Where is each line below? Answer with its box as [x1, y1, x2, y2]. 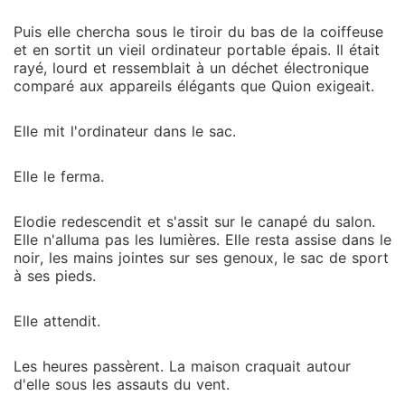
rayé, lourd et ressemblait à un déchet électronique [14, 59, 369, 77]
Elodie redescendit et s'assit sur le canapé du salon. [14, 212, 375, 231]
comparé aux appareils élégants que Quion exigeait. [14, 77, 374, 95]
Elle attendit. [14, 312, 100, 330]
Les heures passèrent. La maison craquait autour [14, 357, 351, 375]
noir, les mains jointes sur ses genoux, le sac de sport [14, 249, 389, 267]
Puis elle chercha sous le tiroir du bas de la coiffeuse [14, 23, 383, 41]
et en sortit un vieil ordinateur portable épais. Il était [14, 41, 380, 59]
